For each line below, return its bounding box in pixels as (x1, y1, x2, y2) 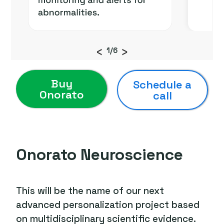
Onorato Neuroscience (16, 144, 183, 165)
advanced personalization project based (16, 198, 200, 211)
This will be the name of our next (16, 184, 164, 197)
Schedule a (133, 77, 192, 92)
